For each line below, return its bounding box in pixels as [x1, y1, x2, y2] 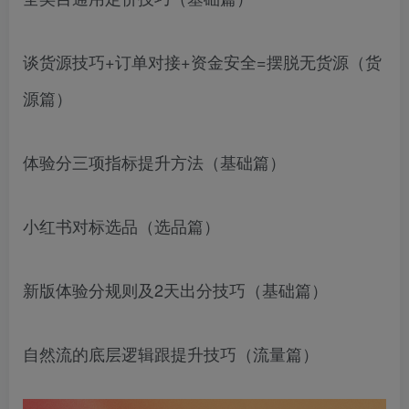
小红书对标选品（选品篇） [23, 213, 220, 237]
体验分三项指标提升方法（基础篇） [23, 149, 286, 173]
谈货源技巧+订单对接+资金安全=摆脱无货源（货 [23, 48, 382, 73]
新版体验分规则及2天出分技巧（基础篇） [23, 277, 328, 301]
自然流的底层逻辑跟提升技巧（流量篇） [23, 341, 319, 365]
